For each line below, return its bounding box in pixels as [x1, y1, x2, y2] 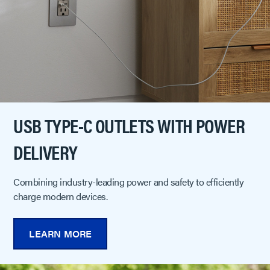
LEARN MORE [29, 226, 92, 240]
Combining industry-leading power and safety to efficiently [13, 174, 244, 189]
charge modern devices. [13, 189, 108, 203]
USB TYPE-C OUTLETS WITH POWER [13, 111, 245, 139]
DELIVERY [13, 137, 78, 165]
